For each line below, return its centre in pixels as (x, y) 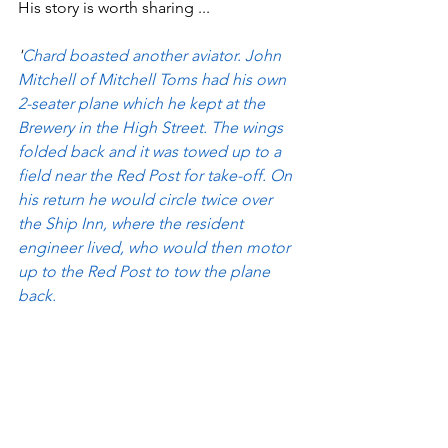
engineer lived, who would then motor (156, 248)
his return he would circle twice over (147, 200)
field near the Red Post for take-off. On (157, 176)
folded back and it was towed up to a (151, 152)
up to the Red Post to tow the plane (146, 272)
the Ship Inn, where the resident (132, 224)
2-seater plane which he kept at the (143, 104)
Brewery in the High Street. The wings (152, 128)
